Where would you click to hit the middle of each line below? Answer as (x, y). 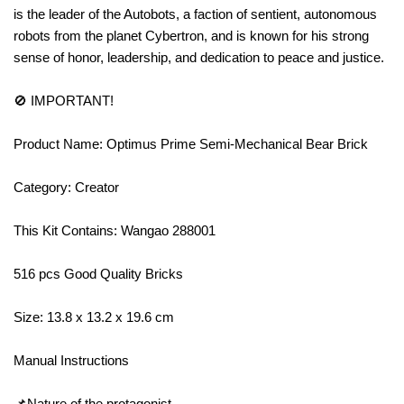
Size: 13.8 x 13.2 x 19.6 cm (96, 317)
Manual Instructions (73, 360)
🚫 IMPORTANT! (65, 100)
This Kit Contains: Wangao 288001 (115, 230)
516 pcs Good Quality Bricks (100, 273)
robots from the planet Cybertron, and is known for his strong (191, 35)
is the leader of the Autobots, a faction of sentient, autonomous (195, 14)
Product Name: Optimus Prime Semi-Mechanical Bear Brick (191, 143)
